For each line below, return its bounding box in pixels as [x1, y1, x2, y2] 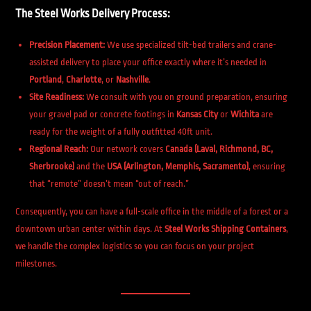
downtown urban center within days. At [15, 224, 165, 234]
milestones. [15, 258, 58, 269]
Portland [29, 74, 62, 85]
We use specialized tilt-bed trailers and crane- [105, 40, 277, 50]
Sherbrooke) [29, 161, 75, 171]
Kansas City [176, 109, 219, 119]
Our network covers [88, 144, 166, 154]
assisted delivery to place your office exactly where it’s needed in [29, 57, 267, 67]
